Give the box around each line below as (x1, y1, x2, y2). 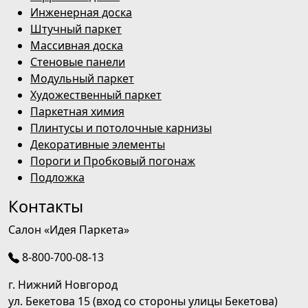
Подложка (30, 169, 85, 185)
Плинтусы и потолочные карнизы (30, 120, 212, 135)
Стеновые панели (30, 54, 125, 69)
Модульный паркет (30, 70, 134, 86)
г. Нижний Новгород (8, 276, 118, 292)
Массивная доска (30, 37, 123, 53)
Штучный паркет (30, 21, 122, 36)
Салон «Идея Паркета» (8, 221, 129, 237)
